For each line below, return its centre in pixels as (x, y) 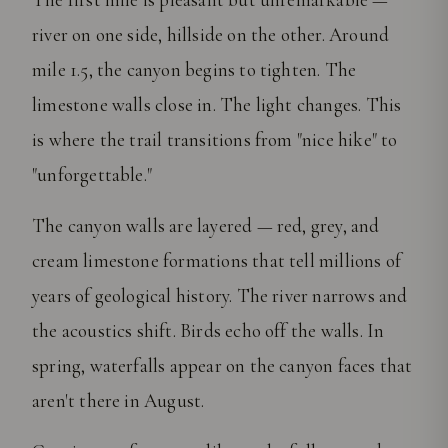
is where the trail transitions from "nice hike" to (215, 140)
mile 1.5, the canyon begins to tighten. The (194, 70)
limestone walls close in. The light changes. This (217, 105)
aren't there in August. (118, 401)
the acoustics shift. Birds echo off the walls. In (208, 331)
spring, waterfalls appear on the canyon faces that (222, 366)
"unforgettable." (92, 175)
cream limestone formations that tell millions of (217, 261)
